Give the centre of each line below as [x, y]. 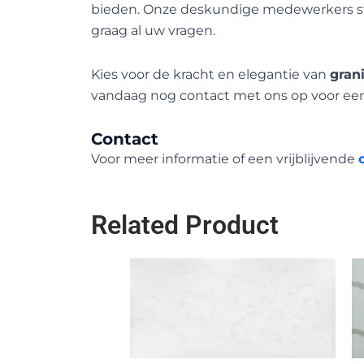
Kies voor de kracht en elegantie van [210, 74]
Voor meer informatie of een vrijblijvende [225, 158]
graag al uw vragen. [153, 30]
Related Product [185, 225]
